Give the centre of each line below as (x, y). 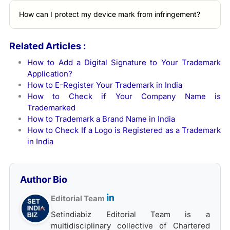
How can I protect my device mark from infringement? (110, 14)
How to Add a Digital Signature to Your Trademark (124, 63)
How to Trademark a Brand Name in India (101, 119)
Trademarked (52, 108)
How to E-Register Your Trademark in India (105, 85)
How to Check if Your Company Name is (124, 97)
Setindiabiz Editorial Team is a (130, 215)
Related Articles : (48, 46)
